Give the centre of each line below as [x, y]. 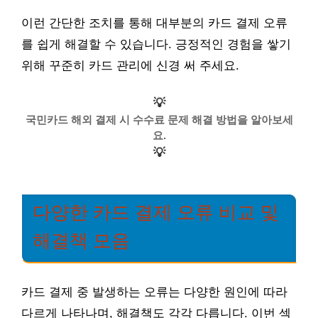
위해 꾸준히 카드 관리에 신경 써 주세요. [130, 65]
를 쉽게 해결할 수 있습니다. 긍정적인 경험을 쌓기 [156, 44]
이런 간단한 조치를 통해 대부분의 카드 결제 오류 [154, 23]
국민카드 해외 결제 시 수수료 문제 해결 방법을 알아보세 [159, 120]
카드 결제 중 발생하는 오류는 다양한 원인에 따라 [154, 292]
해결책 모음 [81, 241]
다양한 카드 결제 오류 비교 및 [156, 212]
